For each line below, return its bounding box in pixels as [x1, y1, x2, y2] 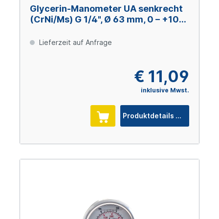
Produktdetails [175, 111, 182, 120]
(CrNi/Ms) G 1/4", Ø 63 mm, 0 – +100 [30, 14, 185, 25]
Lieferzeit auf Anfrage [37, 38, 112, 47]
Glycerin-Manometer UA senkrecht [30, 3, 183, 14]
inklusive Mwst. [141, 87, 189, 94]
